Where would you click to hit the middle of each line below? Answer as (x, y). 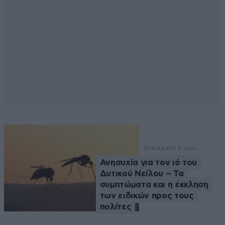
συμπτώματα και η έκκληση (154, 185)
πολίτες (116, 207)
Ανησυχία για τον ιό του (148, 163)
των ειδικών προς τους (147, 196)
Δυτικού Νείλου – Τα (142, 174)
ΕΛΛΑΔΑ (157, 148)
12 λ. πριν (183, 148)
